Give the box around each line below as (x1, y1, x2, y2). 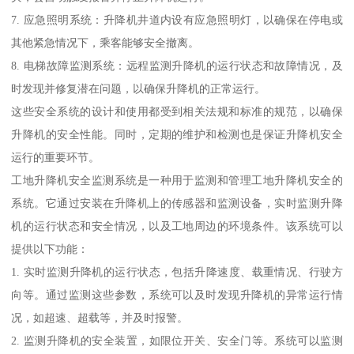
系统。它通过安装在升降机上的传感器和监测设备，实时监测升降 (11, 197, 343, 210)
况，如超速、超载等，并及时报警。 (11, 311, 189, 325)
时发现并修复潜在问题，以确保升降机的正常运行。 (11, 82, 266, 96)
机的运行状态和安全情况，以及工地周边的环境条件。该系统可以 (11, 220, 343, 233)
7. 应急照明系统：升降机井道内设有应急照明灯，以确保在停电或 (11, 13, 343, 27)
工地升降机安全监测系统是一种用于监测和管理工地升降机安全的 (11, 174, 343, 187)
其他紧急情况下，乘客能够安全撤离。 (11, 36, 200, 50)
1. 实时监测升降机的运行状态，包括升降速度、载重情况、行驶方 (11, 265, 343, 279)
